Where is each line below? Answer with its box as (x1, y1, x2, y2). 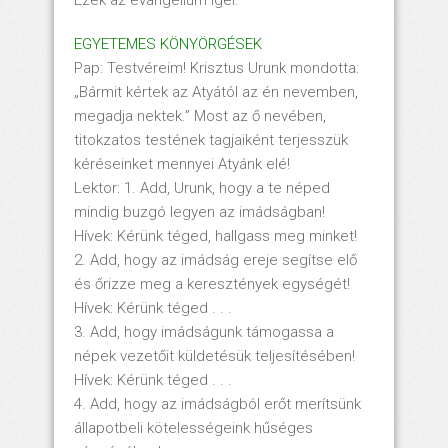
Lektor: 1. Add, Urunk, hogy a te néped (74, 178, 330, 197)
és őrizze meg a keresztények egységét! (74, 274, 350, 293)
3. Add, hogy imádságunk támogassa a (74, 322, 334, 341)
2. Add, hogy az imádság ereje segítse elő (74, 250, 357, 269)
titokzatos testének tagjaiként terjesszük (74, 130, 348, 149)
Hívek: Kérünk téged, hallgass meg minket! (74, 226, 357, 245)
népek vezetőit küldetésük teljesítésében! (74, 346, 355, 365)
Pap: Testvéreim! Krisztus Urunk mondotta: (74, 58, 359, 77)
